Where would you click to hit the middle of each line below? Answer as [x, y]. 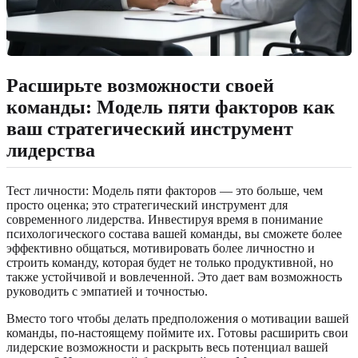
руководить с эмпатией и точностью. [107, 291]
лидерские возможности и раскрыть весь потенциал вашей [167, 347]
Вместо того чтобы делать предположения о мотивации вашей [178, 318]
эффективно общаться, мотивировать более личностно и [161, 248]
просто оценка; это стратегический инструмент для [147, 205]
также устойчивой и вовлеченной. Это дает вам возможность [174, 276]
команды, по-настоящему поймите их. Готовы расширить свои [177, 332]
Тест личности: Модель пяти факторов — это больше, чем [165, 190]
